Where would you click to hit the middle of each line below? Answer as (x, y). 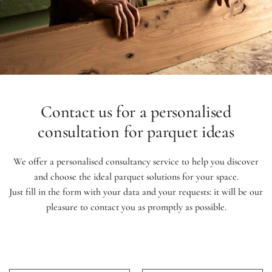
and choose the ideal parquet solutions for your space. (136, 176)
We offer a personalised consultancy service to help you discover (136, 161)
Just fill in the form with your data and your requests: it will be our (136, 192)
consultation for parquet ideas (136, 131)
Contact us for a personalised (136, 111)
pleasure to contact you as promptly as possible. (136, 207)
